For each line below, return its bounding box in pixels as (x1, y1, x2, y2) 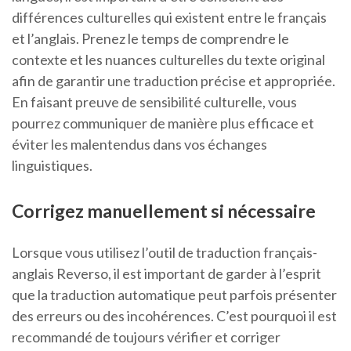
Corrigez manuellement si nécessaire (12, 200, 316, 223)
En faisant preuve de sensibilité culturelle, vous (12, 93, 297, 111)
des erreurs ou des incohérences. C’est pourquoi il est (12, 307, 337, 325)
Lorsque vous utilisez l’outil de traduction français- (12, 244, 317, 262)
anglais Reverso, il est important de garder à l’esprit (12, 265, 321, 283)
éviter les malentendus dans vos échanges (12, 136, 267, 154)
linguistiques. (12, 157, 92, 175)
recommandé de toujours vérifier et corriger (12, 328, 280, 346)
